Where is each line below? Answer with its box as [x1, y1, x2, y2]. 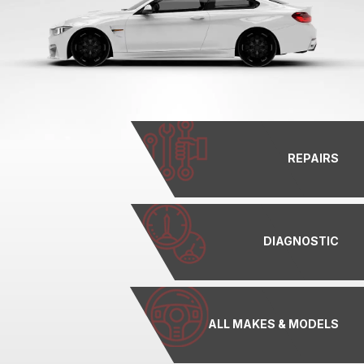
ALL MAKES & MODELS [208, 316, 340, 331]
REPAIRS [288, 150, 340, 165]
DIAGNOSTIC [263, 233, 340, 248]
